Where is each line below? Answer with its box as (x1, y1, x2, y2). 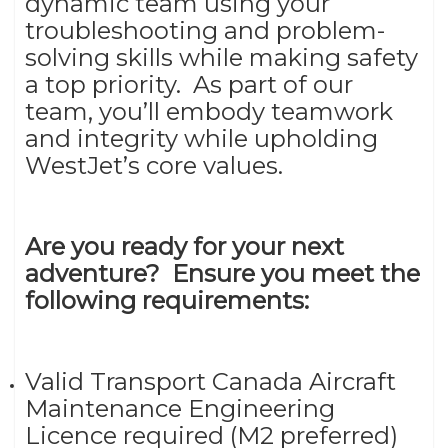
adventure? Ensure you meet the (25, 258, 420, 288)
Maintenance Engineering (25, 393, 335, 423)
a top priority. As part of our (25, 69, 353, 99)
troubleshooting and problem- (25, 15, 385, 45)
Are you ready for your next (25, 231, 344, 261)
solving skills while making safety (25, 42, 418, 72)
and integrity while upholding (25, 123, 378, 153)
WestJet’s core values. (25, 150, 295, 180)
